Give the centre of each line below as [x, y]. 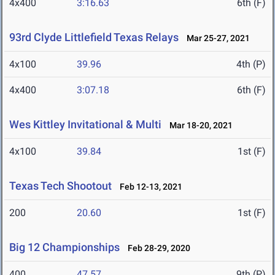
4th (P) [251, 64]
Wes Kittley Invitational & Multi [85, 125]
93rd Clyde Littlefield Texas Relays [94, 37]
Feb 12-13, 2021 [148, 187]
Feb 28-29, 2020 [156, 248]
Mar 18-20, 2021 [198, 126]
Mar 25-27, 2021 [215, 38]
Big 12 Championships [64, 247]
